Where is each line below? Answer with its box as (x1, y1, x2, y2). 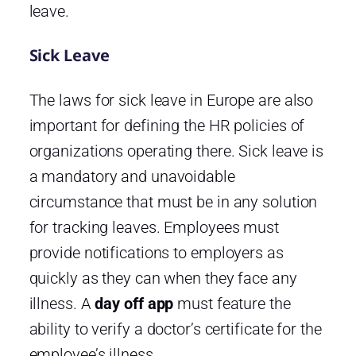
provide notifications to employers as (29, 242, 284, 262)
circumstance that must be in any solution (29, 192, 318, 211)
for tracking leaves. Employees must (29, 217, 279, 237)
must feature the (173, 293, 291, 313)
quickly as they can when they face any (29, 268, 297, 288)
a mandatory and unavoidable (29, 166, 235, 186)
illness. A (29, 293, 95, 313)
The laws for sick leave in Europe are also (29, 90, 314, 110)
